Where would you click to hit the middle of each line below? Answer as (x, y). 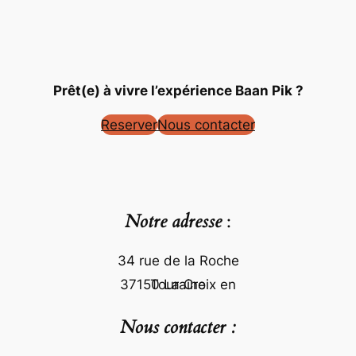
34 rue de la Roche (178, 261)
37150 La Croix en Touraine (178, 284)
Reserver (129, 125)
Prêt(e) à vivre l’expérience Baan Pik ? (178, 91)
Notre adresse (173, 221)
